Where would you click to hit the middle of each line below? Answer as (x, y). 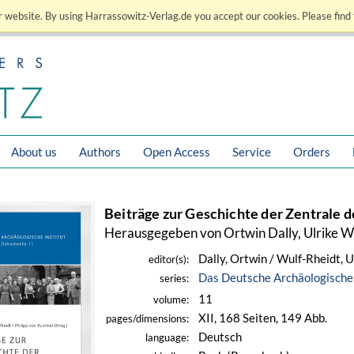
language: (167, 338)
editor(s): (169, 260)
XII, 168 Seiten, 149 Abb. (263, 318)
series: (174, 279)
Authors (100, 152)
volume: (171, 300)
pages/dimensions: (147, 319)
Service (252, 152)
